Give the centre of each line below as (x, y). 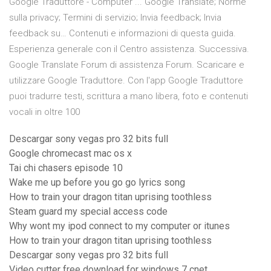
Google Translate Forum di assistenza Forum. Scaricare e (127, 65)
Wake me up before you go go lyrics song (97, 183)
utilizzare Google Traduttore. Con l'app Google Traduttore (126, 81)
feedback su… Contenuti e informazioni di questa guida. (122, 34)
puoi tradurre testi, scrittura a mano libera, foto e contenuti (129, 96)
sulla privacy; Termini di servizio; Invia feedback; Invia (115, 18)
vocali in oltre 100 (44, 112)
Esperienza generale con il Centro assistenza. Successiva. (129, 49)
